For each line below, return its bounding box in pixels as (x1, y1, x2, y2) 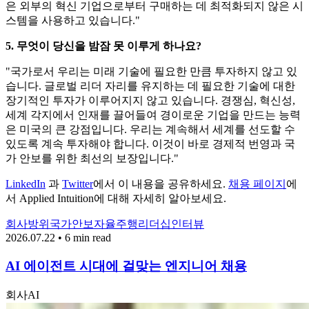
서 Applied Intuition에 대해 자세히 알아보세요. (6, 192, 226, 205)
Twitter (62, 178, 93, 190)
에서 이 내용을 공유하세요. (93, 178, 228, 190)
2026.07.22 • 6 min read (6, 232, 111, 244)
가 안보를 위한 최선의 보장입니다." (6, 152, 179, 165)
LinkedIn (6, 178, 46, 190)
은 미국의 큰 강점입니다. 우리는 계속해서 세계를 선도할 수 (6, 123, 295, 136)
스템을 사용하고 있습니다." (6, 14, 140, 27)
